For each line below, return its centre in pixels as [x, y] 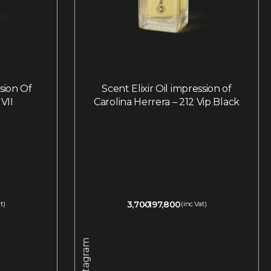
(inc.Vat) [194, 204]
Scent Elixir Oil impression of [167, 89]
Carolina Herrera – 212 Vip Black [167, 102]
